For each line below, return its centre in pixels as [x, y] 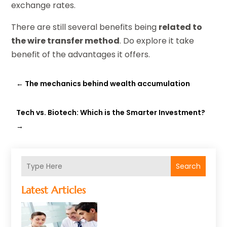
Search [188, 166]
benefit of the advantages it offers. [81, 55]
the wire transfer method [66, 41]
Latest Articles [54, 191]
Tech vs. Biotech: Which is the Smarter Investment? [111, 113]
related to [181, 27]
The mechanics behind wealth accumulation [108, 84]
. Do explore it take [157, 41]
